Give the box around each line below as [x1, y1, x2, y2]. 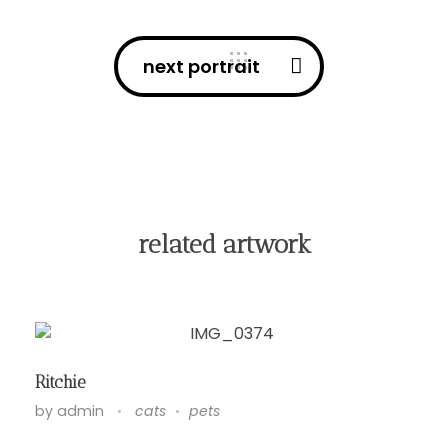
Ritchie [35, 371, 86, 392]
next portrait [143, 53, 260, 79]
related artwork [137, 228, 311, 259]
